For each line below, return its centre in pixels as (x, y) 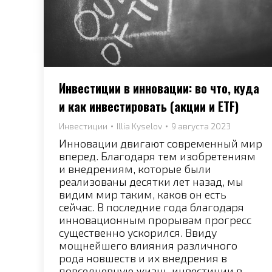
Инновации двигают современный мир (161, 144)
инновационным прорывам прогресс (155, 220)
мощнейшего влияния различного (148, 246)
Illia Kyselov (139, 126)
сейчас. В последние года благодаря (151, 207)
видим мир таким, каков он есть (143, 195)
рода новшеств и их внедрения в (143, 258)
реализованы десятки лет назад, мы (151, 182)
